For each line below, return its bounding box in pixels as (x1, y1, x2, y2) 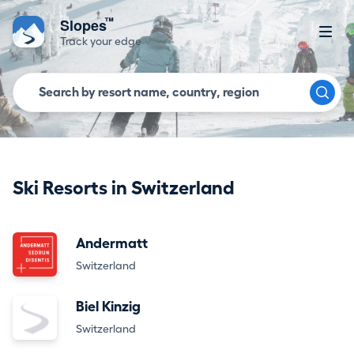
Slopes (60, 15, 111, 36)
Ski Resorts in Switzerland (13, 179, 234, 198)
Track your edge (60, 36, 141, 47)
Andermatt (76, 236, 148, 250)
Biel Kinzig (76, 299, 141, 314)
